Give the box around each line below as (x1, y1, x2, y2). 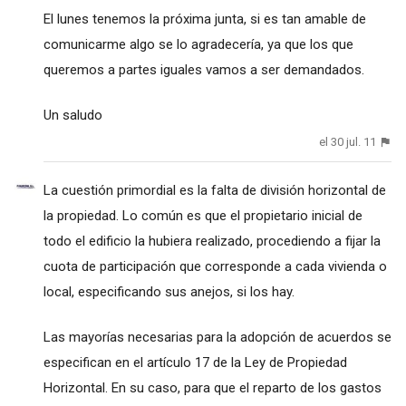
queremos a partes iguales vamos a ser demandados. (43, 62, 364, 79)
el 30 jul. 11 (319, 135, 377, 150)
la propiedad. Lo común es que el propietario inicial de (43, 207, 362, 224)
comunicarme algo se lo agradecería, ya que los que (43, 36, 353, 53)
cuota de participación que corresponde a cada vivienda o (43, 257, 387, 275)
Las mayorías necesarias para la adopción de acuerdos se (43, 328, 391, 345)
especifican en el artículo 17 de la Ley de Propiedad (43, 353, 347, 371)
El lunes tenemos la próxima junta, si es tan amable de (43, 11, 366, 28)
